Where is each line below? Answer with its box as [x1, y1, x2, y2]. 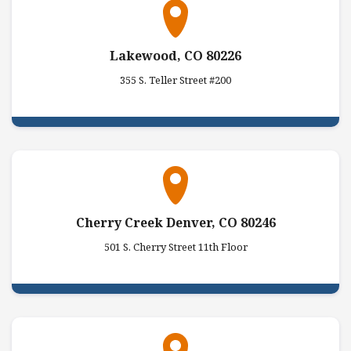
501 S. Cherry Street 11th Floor [103, 240, 248, 255]
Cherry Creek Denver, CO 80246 [75, 214, 276, 232]
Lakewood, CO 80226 [110, 46, 241, 64]
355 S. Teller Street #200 [120, 72, 231, 87]
